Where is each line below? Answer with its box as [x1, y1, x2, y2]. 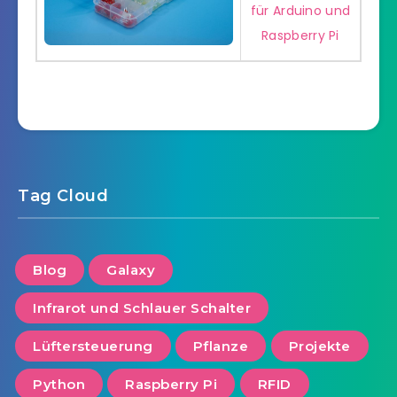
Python [33, 376, 85, 393]
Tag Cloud [18, 186, 109, 206]
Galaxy [106, 261, 156, 279]
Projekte [288, 338, 351, 355]
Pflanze [192, 338, 249, 355]
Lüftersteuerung [33, 338, 153, 355]
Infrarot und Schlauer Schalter [33, 300, 251, 317]
